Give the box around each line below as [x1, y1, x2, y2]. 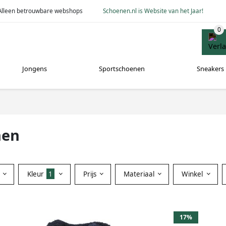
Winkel [182, 169, 205, 179]
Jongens [22, 64, 47, 74]
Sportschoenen [98, 64, 145, 74]
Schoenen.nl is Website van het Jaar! [103, 7, 204, 15]
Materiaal [123, 169, 156, 179]
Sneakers [196, 64, 224, 74]
